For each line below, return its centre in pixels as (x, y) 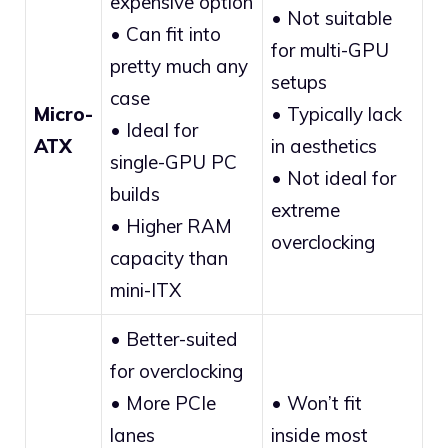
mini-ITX (145, 289)
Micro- (63, 113)
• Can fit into (165, 33)
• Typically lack (336, 113)
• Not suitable (331, 17)
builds (135, 193)
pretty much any (179, 65)
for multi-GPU (330, 49)
